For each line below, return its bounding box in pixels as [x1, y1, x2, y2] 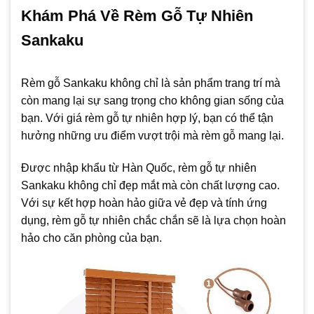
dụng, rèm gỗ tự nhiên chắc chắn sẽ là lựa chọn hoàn [21, 214, 286, 227]
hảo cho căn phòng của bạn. [21, 232, 162, 245]
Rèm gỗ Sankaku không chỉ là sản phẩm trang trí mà [21, 77, 280, 90]
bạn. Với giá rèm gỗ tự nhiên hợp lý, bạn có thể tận [21, 112, 273, 125]
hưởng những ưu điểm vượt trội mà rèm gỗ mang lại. [21, 130, 284, 142]
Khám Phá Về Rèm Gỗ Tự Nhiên [21, 7, 253, 25]
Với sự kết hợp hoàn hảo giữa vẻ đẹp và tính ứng [21, 197, 267, 210]
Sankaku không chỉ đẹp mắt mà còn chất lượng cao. [21, 179, 280, 192]
